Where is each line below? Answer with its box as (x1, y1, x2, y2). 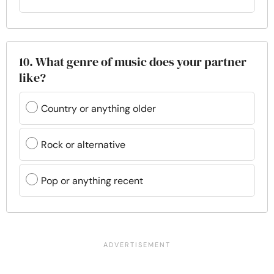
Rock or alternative (41, 138, 125, 151)
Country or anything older (41, 102, 156, 115)
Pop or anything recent (41, 174, 143, 187)
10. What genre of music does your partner (19, 53, 246, 70)
